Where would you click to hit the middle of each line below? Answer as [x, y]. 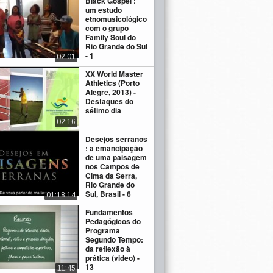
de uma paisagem [116, 157]
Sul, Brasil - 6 [108, 193]
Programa [103, 230]
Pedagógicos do [113, 221]
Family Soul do [111, 37]
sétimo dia [104, 111]
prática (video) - [113, 257]
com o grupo [107, 28]
